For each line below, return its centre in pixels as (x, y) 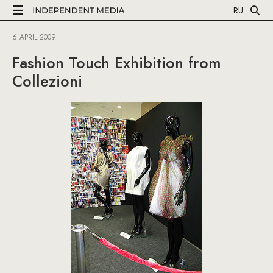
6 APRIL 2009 (34, 37)
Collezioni (47, 81)
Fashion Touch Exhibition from (117, 63)
